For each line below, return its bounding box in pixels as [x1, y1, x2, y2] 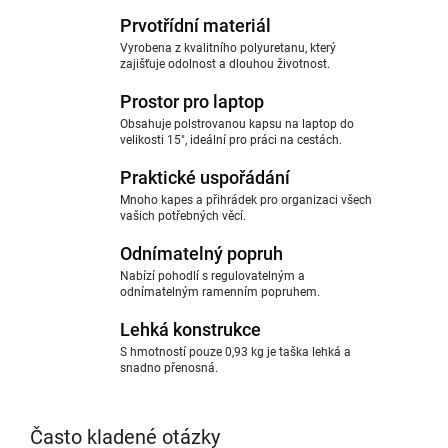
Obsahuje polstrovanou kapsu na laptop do [120, 117, 354, 131]
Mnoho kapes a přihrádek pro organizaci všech [120, 193, 372, 207]
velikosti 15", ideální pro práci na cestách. [120, 133, 342, 147]
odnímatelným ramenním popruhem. [120, 285, 320, 299]
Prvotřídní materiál [120, 15, 271, 36]
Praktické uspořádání [120, 167, 290, 188]
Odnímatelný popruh [120, 243, 283, 264]
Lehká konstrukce [120, 319, 261, 340]
